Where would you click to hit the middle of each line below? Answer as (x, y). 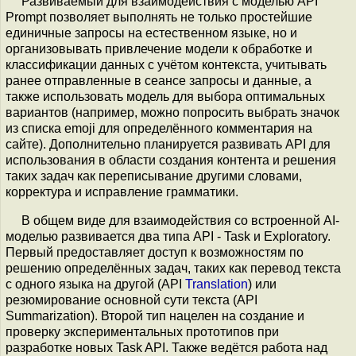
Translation (217, 284)
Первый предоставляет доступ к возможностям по (155, 252)
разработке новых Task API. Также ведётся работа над (166, 347)
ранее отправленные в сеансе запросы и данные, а (159, 80)
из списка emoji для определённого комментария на (159, 128)
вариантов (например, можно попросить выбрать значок (172, 112)
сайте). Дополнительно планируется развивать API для (168, 144)
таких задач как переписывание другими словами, (154, 176)
